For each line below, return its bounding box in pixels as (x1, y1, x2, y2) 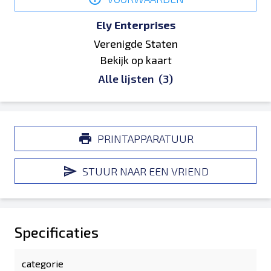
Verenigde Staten (93, 37, 178, 50)
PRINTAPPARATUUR (97, 131, 194, 145)
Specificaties (15, 223, 99, 241)
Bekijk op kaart (99, 53, 172, 67)
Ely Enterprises (96, 18, 175, 31)
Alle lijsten (98, 72, 156, 85)
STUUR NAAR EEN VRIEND (82, 164, 209, 178)
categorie (22, 258, 64, 269)
